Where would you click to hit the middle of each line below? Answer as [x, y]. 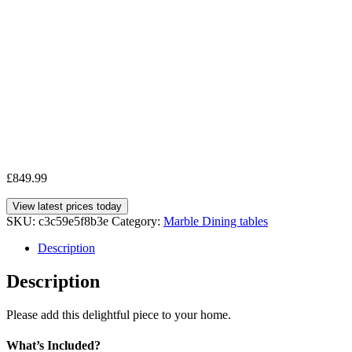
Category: [137, 221]
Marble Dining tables [216, 221]
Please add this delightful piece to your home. [119, 314]
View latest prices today [67, 206]
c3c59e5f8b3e [73, 221]
